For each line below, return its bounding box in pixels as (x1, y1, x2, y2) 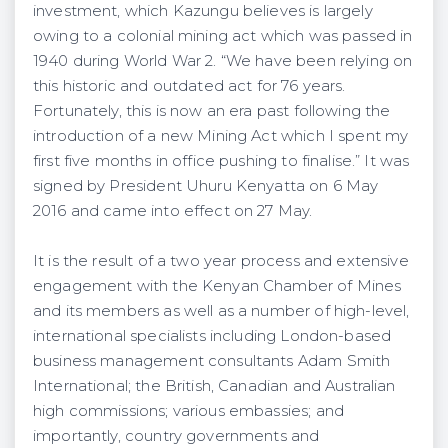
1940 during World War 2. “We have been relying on (33, 51, 413, 70)
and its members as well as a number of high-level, (33, 301, 410, 320)
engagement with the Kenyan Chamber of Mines (33, 276, 402, 295)
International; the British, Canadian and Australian (33, 376, 396, 395)
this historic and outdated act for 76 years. (33, 76, 346, 95)
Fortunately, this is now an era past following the (33, 101, 391, 120)
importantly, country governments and (33, 426, 320, 445)
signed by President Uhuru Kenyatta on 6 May (33, 176, 379, 195)
